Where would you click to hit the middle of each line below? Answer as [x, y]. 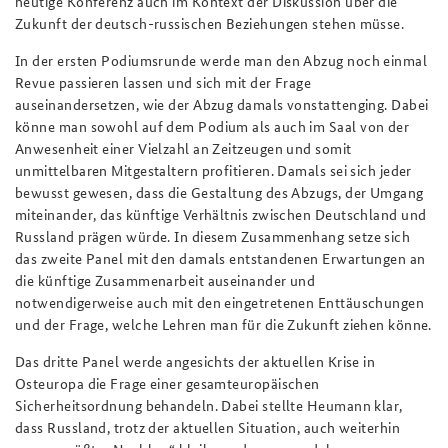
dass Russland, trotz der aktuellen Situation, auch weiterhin [208, 426]
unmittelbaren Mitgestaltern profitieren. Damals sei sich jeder [213, 169]
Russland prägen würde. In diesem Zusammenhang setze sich [213, 235]
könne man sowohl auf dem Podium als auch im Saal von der [212, 125]
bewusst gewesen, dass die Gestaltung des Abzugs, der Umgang [219, 191]
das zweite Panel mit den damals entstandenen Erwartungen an [220, 257]
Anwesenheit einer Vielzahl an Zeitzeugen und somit [183, 147]
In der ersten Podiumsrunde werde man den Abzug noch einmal [221, 59]
